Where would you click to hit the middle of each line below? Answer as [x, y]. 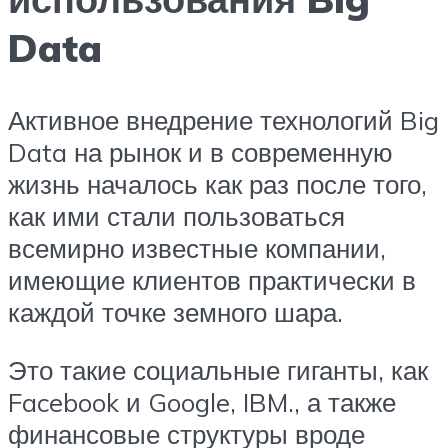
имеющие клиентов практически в [212, 280]
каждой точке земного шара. [175, 312]
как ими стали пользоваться [176, 216]
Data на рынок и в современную [200, 152]
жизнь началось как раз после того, [217, 184]
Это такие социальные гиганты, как [218, 369]
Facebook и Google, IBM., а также [202, 401]
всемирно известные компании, [197, 248]
